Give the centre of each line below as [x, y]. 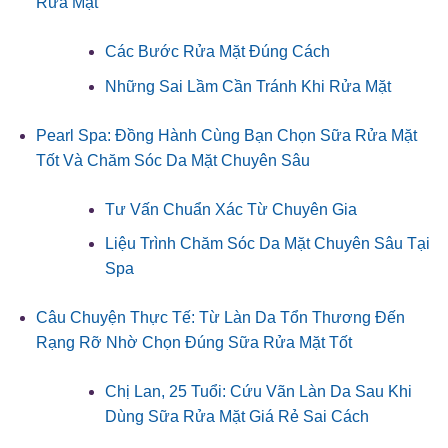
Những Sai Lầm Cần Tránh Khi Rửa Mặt [247, 86]
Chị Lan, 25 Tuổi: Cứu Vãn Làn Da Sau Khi [258, 392]
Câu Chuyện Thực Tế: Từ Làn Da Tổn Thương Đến [220, 318]
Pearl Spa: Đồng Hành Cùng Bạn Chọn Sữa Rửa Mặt [226, 135]
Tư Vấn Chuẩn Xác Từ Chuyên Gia [230, 209]
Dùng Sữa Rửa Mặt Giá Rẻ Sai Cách [236, 417]
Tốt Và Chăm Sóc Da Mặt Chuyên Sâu [172, 160]
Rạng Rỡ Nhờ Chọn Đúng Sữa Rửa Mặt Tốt [193, 343]
